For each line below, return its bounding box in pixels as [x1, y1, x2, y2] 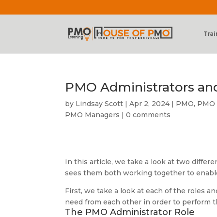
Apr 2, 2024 [129, 99, 170, 108]
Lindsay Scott [76, 99, 124, 108]
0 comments [126, 110, 171, 119]
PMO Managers [65, 110, 120, 119]
